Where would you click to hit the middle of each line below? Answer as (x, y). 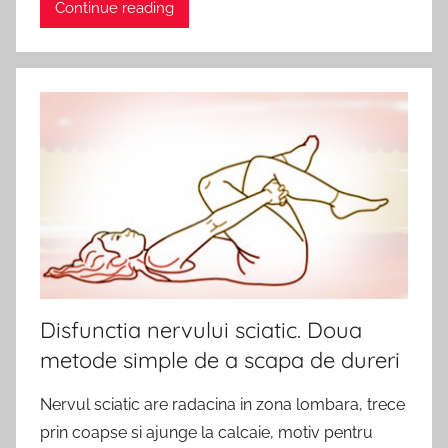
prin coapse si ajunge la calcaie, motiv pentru (206, 433)
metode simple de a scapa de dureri (220, 360)
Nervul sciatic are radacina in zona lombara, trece (222, 405)
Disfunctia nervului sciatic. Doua (201, 330)
